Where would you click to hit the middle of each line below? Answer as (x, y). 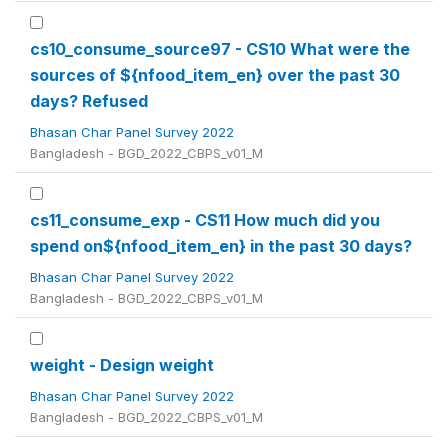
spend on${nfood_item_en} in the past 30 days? (221, 246)
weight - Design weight (122, 365)
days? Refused (89, 101)
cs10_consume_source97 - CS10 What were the (220, 49)
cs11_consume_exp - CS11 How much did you (205, 220)
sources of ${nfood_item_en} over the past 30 (215, 75)
